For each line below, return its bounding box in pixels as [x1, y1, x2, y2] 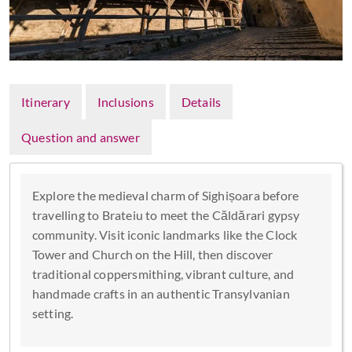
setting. [31, 305, 74, 321]
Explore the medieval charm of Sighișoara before [31, 187, 299, 203]
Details [181, 94, 222, 109]
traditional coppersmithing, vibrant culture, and [31, 266, 295, 281]
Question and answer [21, 130, 140, 145]
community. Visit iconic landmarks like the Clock [31, 226, 298, 242]
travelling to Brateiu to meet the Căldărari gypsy [31, 207, 300, 222]
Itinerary [21, 94, 70, 109]
